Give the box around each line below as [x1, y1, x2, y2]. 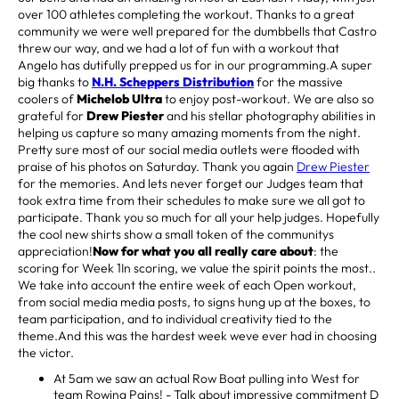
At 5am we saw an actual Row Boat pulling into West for [53, 370, 360, 387]
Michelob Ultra [77, 90, 162, 107]
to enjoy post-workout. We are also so [162, 90, 374, 107]
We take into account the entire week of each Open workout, [18, 276, 356, 293]
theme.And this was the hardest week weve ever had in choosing [18, 327, 377, 344]
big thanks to [18, 73, 92, 90]
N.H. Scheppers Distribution [92, 73, 254, 90]
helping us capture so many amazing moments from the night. [18, 124, 361, 141]
